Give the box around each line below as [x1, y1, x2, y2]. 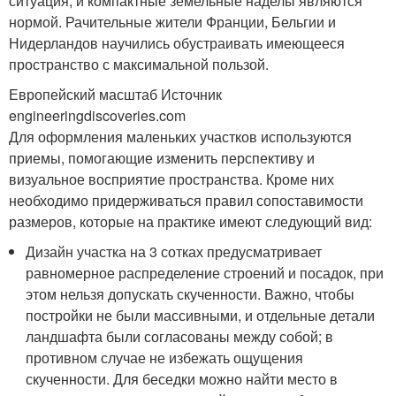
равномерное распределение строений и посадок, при [26, 263, 385, 283]
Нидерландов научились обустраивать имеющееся [9, 33, 345, 53]
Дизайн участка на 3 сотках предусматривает [26, 241, 323, 262]
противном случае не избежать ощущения [26, 347, 304, 368]
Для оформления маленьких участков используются [9, 126, 352, 147]
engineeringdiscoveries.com [9, 105, 186, 126]
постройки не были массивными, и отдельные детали [26, 305, 376, 325]
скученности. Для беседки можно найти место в [26, 369, 339, 389]
